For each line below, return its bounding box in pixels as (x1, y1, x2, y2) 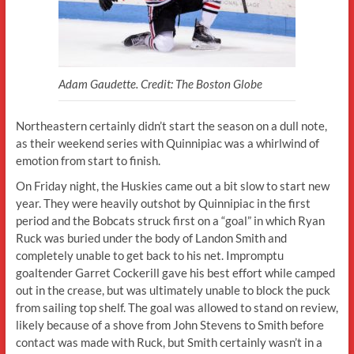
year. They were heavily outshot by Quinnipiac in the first (15, 195, 311, 210)
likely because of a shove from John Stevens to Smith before (15, 317, 324, 332)
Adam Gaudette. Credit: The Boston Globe (58, 76, 262, 91)
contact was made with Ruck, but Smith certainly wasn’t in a (15, 334, 322, 349)
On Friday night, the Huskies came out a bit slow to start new (15, 178, 330, 193)
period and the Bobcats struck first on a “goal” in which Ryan (15, 213, 325, 228)
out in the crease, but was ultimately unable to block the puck (15, 282, 330, 297)
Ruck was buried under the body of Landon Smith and (15, 230, 287, 245)
